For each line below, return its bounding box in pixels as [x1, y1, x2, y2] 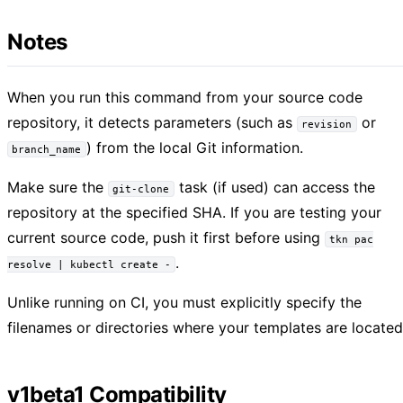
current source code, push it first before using [7, 228, 325, 246]
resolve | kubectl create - [7, 258, 171, 271]
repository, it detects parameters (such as [7, 112, 297, 131]
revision [301, 118, 353, 130]
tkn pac [329, 233, 374, 246]
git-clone [112, 183, 170, 195]
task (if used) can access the [174, 177, 375, 196]
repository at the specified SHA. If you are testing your [7, 202, 381, 221]
